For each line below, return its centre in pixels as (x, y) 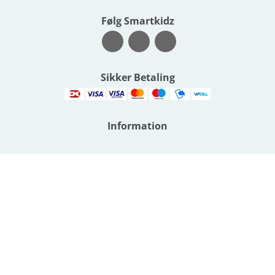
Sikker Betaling (137, 78)
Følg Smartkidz (137, 21)
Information (137, 126)
